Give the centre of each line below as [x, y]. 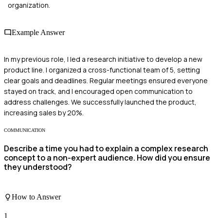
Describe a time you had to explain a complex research [106, 149]
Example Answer [38, 32]
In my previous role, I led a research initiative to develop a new [103, 59]
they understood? [38, 167]
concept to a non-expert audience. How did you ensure [107, 158]
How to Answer [36, 197]
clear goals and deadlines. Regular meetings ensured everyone [106, 80]
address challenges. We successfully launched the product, [100, 102]
